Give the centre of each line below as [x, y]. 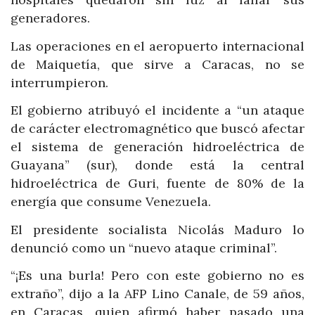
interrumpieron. [59, 82]
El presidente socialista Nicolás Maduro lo [157, 229]
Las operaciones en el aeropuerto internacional [157, 46]
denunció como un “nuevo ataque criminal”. [144, 247]
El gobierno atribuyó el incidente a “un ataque [157, 110]
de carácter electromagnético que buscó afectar [157, 129]
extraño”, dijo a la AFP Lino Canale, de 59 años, [157, 294]
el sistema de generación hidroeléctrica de [157, 147]
